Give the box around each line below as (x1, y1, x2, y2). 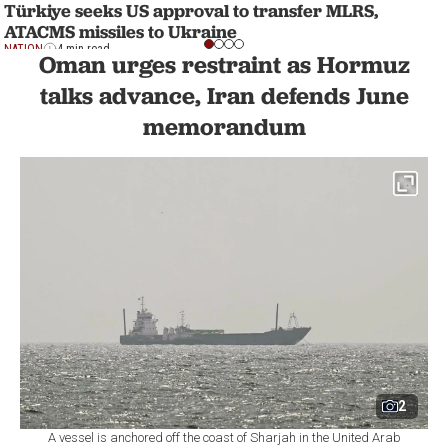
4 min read (57, 42, 110, 57)
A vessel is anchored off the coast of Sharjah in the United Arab (47, 429, 401, 445)
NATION (4, 42, 43, 57)
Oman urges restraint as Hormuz (38, 50, 410, 79)
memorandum (142, 112, 306, 141)
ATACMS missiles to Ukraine (4, 20, 237, 44)
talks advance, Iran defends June (39, 81, 409, 110)
